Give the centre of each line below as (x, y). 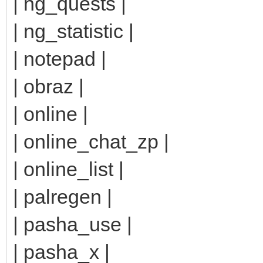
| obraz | (48, 86)
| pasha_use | (73, 224)
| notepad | (60, 58)
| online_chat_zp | (91, 141)
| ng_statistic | (73, 31)
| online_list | (68, 169)
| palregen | (63, 196)
